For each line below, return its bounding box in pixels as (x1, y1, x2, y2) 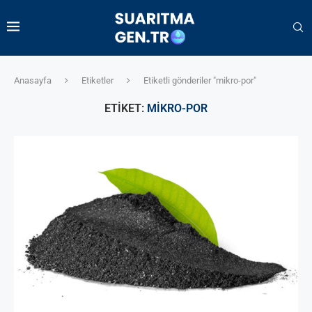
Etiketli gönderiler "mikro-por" (143, 75, 256, 86)
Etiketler (81, 75, 114, 86)
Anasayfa (14, 75, 52, 86)
